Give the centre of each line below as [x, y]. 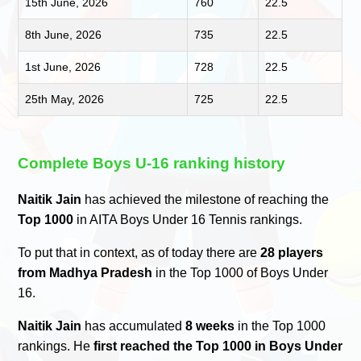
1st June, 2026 [63, 66]
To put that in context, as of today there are [139, 253]
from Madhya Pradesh [85, 273]
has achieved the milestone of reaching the [205, 200]
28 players [292, 253]
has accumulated [134, 326]
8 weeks [210, 326]
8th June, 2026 [64, 34]
